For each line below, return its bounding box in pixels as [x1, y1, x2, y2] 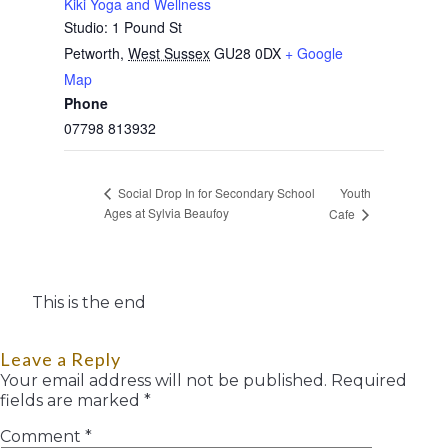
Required [331, 371, 407, 391]
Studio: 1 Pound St [64, 17, 182, 38]
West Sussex [128, 43, 210, 64]
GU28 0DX [214, 43, 281, 64]
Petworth [64, 43, 120, 64]
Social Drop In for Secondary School [115, 184, 315, 202]
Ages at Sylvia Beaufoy [104, 204, 229, 222]
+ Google [285, 43, 343, 64]
